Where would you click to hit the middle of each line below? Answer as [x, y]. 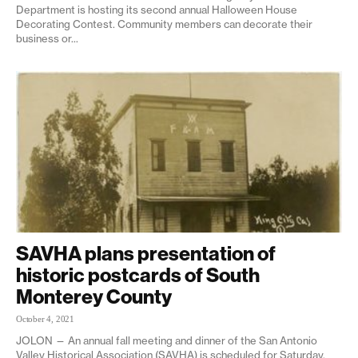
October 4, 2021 [45, 318]
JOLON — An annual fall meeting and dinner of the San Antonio [167, 340]
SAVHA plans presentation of [146, 253]
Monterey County [94, 296]
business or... [47, 39]
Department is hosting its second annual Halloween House [157, 10]
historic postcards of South [138, 274]
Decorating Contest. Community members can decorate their [164, 24]
